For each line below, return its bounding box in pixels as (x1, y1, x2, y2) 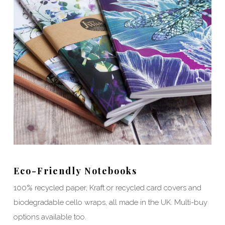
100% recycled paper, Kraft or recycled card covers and (13, 183, 201, 193)
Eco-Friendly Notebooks (13, 165, 137, 177)
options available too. (13, 212, 86, 222)
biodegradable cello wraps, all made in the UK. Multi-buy (13, 198, 207, 207)
